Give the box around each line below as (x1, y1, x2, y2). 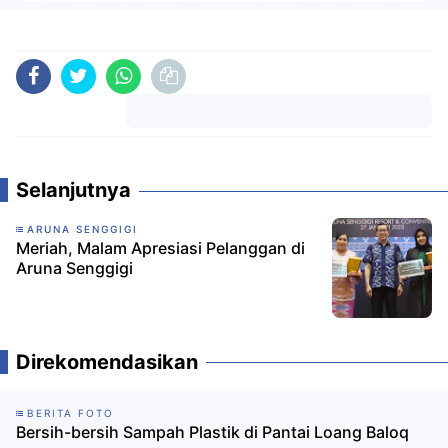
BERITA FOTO (27, 406, 114, 419)
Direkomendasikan (16, 349, 198, 374)
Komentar (248, 135, 310, 153)
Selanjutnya (16, 177, 131, 202)
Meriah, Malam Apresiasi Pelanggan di (16, 237, 305, 258)
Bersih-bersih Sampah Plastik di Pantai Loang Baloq (16, 421, 409, 442)
